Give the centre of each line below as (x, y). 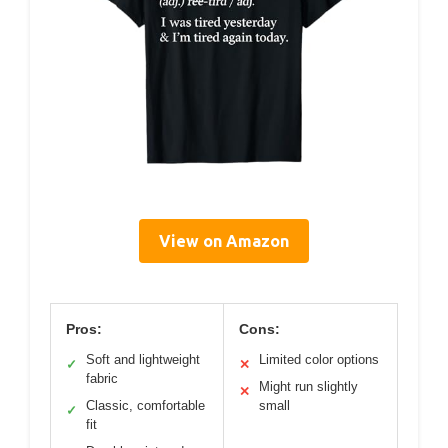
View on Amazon (224, 241)
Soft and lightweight (143, 359)
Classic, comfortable (145, 405)
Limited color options (319, 359)
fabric (102, 378)
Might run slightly (308, 386)
